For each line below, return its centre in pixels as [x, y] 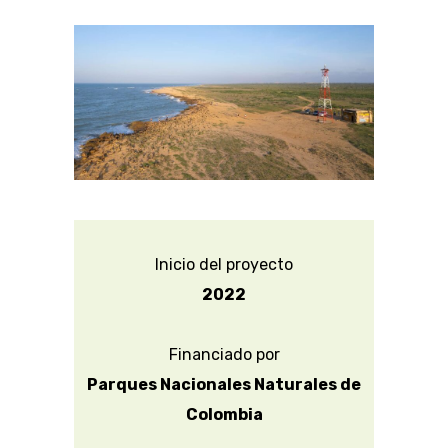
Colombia [224, 415]
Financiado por [224, 355]
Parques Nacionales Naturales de [224, 385]
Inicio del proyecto [224, 265]
